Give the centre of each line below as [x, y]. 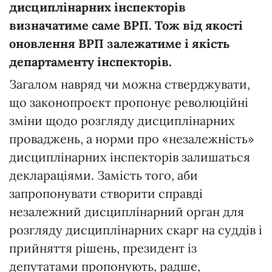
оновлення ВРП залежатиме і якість [119, 43]
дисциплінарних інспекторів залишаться [130, 157]
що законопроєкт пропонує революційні [129, 102]
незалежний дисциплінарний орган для [127, 211]
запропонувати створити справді [106, 193]
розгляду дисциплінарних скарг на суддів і [136, 229]
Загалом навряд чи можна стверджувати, [130, 84]
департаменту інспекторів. [90, 61]
